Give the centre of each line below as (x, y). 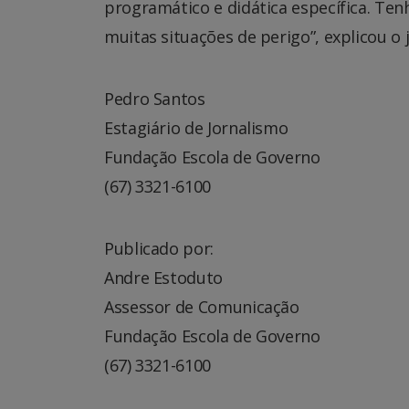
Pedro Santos (155, 98)
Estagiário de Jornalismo (196, 127)
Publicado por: (159, 248)
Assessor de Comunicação (202, 306)
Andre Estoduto (163, 277)
